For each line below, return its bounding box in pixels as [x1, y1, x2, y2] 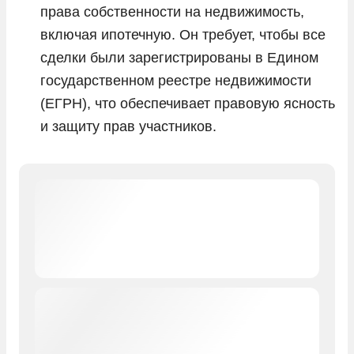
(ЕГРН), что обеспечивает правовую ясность [40, 95, 335, 111]
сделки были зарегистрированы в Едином [40, 49, 318, 66]
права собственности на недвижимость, [40, 3, 304, 20]
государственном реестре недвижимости [40, 72, 311, 88]
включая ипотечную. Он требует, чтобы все [40, 26, 326, 43]
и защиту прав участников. [40, 118, 217, 134]
